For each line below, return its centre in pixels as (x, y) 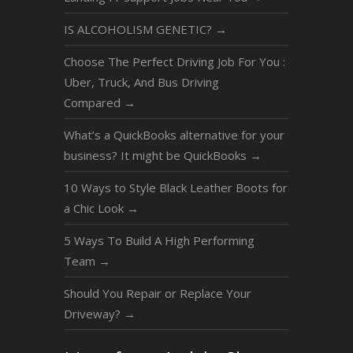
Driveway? (93, 313)
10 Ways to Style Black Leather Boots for (175, 187)
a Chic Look (95, 208)
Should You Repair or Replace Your (157, 293)
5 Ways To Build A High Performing (159, 240)
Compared (93, 102)
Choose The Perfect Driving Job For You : (174, 61)
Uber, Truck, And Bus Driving (141, 82)
